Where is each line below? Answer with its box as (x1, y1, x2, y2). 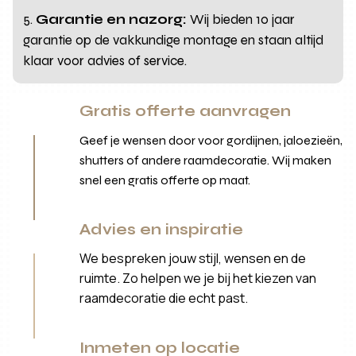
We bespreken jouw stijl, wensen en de (79, 249, 307, 267)
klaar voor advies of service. (23, 52, 188, 69)
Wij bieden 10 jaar (187, 10, 296, 28)
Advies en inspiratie (79, 219, 244, 238)
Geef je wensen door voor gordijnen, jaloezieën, (79, 132, 343, 148)
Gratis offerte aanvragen (79, 101, 292, 120)
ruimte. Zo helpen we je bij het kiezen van (79, 269, 317, 287)
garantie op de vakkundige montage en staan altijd (23, 31, 324, 48)
